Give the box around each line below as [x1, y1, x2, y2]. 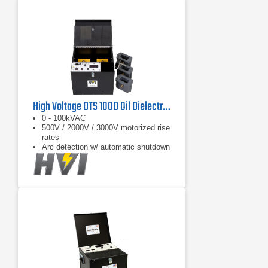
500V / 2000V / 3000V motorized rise [42, 123, 170, 132]
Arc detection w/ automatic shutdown [42, 142, 170, 151]
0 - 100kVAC [42, 114, 86, 123]
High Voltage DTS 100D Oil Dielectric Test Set [163, 98, 170, 116]
